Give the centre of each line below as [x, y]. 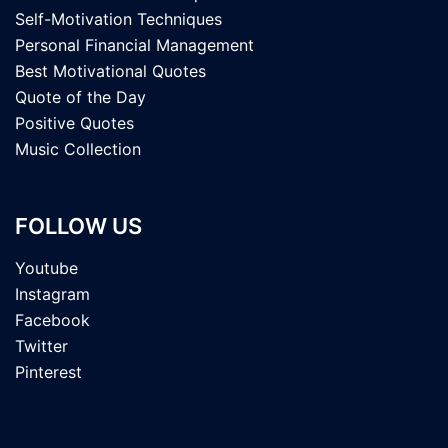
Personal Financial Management [134, 45]
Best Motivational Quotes [110, 71]
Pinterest [48, 372]
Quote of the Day [80, 97]
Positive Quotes [74, 123]
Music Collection [78, 149]
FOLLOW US [78, 226]
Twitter [41, 346]
